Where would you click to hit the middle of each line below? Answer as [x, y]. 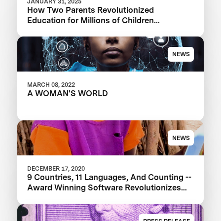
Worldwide [48, 30]
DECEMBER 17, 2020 [56, 169]
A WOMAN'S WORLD [68, 93]
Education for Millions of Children [91, 20]
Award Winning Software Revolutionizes [104, 188]
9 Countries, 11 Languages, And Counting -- [110, 177]
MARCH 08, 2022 [51, 85]
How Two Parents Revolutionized [91, 10]
